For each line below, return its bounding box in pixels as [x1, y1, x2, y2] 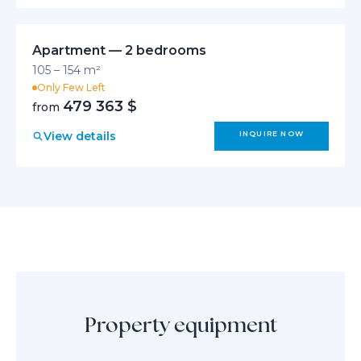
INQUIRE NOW [239, 129, 305, 139]
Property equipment [84, 310, 277, 339]
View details [44, 128, 116, 143]
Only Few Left [37, 81, 106, 94]
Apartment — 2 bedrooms [32, 43, 206, 59]
